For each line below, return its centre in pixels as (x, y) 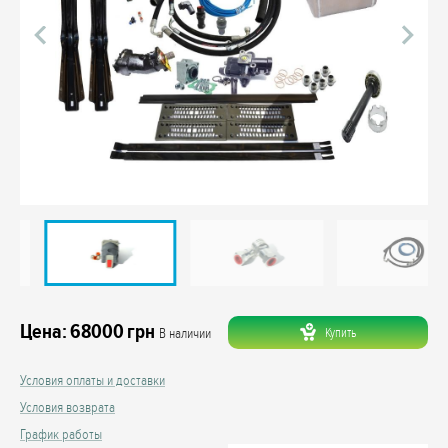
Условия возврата (67, 407)
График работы (61, 434)
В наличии (185, 334)
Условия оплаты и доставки (92, 380)
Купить (340, 332)
